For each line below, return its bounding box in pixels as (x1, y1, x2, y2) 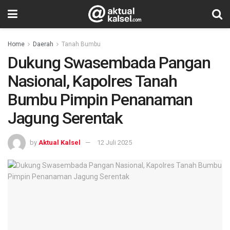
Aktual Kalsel (39, 138, 81, 146)
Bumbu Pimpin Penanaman (8, 90, 193, 109)
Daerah (33, 41, 53, 48)
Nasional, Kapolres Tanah (8, 71, 177, 91)
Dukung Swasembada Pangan (8, 53, 210, 72)
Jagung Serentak (8, 108, 123, 128)
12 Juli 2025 (97, 138, 132, 146)
